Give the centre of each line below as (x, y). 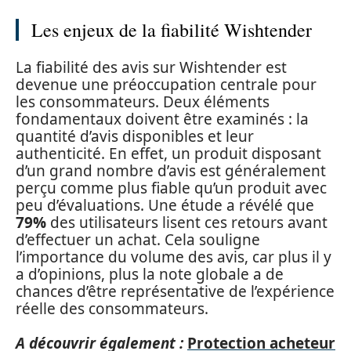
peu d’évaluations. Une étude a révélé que (165, 205)
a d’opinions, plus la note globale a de (150, 274)
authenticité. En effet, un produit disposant (168, 153)
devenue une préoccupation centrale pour (166, 84)
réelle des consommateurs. (112, 308)
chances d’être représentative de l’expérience (175, 291)
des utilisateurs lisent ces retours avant (187, 222)
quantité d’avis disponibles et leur (135, 136)
